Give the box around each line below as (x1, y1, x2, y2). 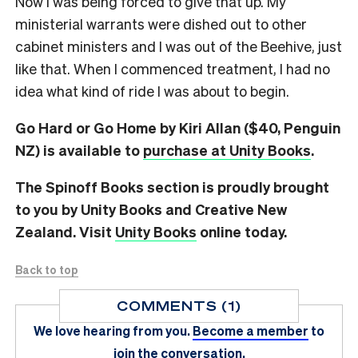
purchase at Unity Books (143, 141, 311, 160)
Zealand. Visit (15, 222, 115, 241)
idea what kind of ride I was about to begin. (15, 82, 289, 101)
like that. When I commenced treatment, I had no (15, 59, 330, 78)
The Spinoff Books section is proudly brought (15, 177, 329, 197)
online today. (197, 222, 290, 241)
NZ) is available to (15, 141, 143, 160)
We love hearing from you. (34, 322, 190, 340)
